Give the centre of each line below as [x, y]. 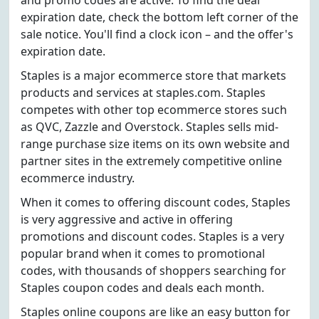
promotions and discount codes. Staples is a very [152, 236]
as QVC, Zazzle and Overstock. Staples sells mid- [150, 127]
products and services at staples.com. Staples [143, 93]
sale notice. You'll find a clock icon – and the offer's [157, 34]
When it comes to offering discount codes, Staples [156, 202]
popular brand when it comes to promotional [143, 253]
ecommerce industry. [78, 178]
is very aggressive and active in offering [127, 219]
